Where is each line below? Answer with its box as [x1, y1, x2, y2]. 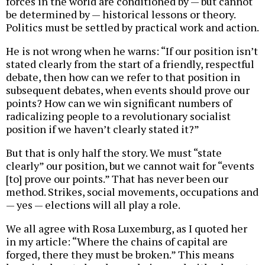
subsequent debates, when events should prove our [6, 82, 250, 97]
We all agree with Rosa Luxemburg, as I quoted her [6, 221, 247, 235]
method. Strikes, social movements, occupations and [6, 184, 258, 199]
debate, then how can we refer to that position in [6, 69, 240, 84]
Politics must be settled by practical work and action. [6, 20, 259, 34]
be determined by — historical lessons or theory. [6, 7, 235, 21]
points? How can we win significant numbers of [6, 95, 232, 110]
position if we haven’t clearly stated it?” [6, 121, 199, 136]
